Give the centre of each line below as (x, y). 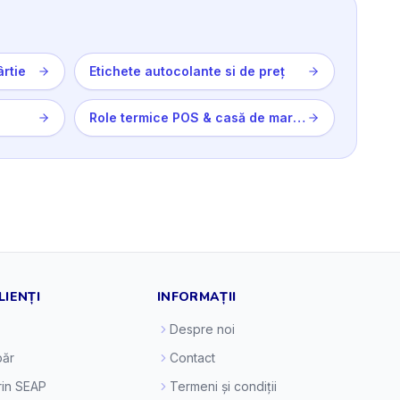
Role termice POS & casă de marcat (299, 117)
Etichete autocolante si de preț (187, 71)
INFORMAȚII (197, 297)
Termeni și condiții (223, 386)
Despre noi (202, 329)
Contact (192, 358)
